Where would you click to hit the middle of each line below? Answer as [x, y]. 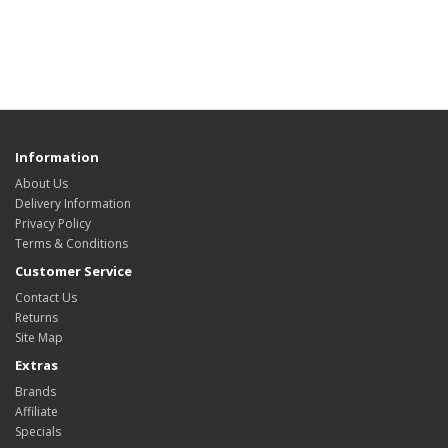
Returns [36, 317]
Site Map [39, 337]
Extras [36, 365]
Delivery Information [73, 203]
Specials [38, 431]
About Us [41, 183]
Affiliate [36, 411]
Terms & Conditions [71, 243]
